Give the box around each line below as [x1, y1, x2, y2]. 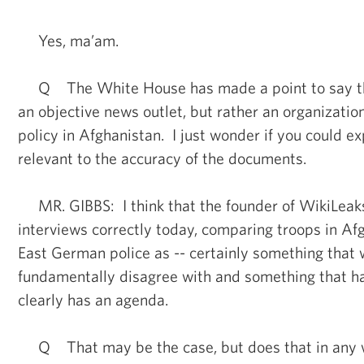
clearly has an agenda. [18, 289, 168, 309]
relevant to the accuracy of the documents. [18, 148, 306, 167]
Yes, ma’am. [18, 30, 119, 50]
